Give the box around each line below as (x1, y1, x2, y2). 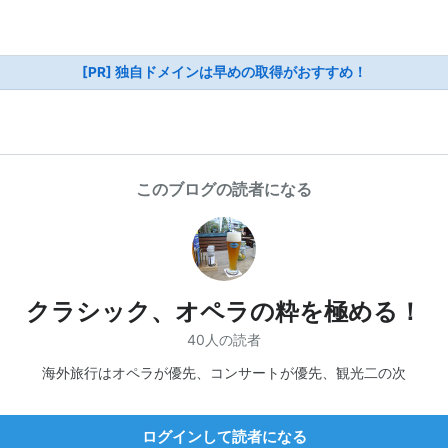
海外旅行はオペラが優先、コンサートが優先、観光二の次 (42, 363, 406, 381)
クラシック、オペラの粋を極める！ (26, 297, 422, 326)
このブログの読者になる (136, 179, 312, 199)
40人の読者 (187, 330, 261, 348)
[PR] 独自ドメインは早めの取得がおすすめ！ (81, 64, 367, 80)
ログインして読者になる (141, 426, 307, 446)
